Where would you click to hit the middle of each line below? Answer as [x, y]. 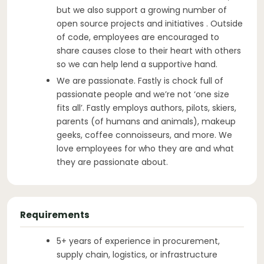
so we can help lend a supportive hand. [137, 64]
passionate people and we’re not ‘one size [143, 94]
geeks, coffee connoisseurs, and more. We [144, 135]
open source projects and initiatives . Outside [150, 23]
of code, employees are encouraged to [138, 37]
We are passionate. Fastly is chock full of [140, 80]
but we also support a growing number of [142, 10]
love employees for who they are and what [145, 148]
